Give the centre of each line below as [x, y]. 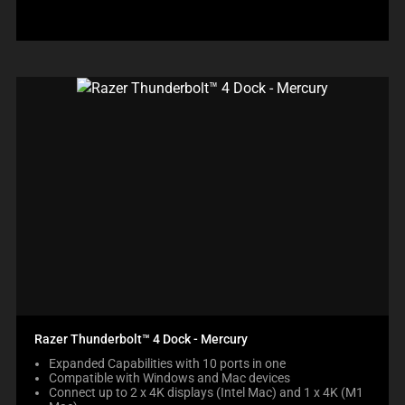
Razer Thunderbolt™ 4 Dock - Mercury [141, 339]
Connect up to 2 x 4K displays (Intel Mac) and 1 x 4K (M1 [206, 392]
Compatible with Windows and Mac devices [170, 378]
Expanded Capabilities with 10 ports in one [167, 363]
